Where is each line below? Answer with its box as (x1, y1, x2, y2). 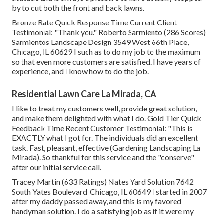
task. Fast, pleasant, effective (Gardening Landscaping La (12, 143, 200, 153)
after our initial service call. (12, 162, 101, 172)
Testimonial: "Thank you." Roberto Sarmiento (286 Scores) (12, 27, 206, 37)
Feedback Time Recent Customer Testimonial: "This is (12, 123, 193, 133)
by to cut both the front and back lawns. (12, 3, 144, 13)
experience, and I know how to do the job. (12, 66, 149, 76)
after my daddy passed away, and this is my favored (12, 197, 181, 206)
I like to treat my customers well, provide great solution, (12, 104, 197, 113)
